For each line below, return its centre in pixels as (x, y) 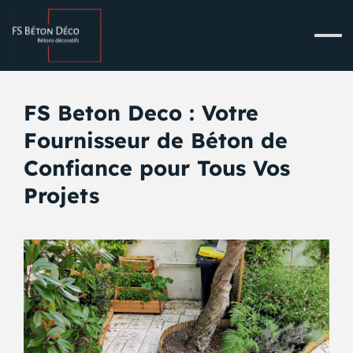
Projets (61, 196)
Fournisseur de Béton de (155, 141)
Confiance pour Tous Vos (156, 168)
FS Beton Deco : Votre (141, 113)
